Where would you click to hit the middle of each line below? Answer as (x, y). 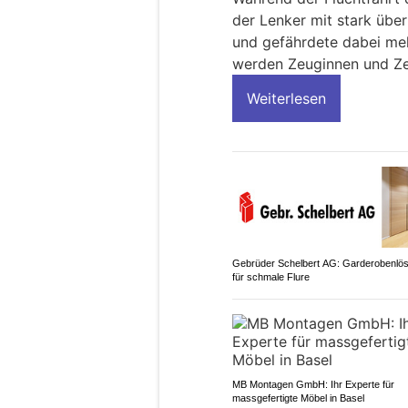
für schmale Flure (271, 276)
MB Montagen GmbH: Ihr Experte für (313, 384)
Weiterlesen (286, 98)
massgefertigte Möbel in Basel (298, 398)
